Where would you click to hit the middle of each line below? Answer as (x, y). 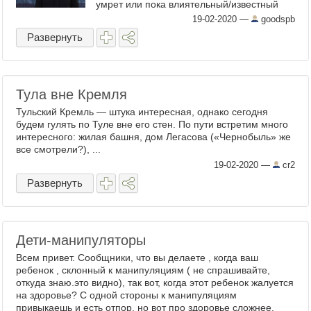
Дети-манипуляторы (81, 240)
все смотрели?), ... (58, 149)
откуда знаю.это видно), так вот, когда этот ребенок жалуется (155, 283)
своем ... (115, 29)
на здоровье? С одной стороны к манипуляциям (126, 295)
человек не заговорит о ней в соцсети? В (189, 17)
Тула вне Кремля (72, 94)
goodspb (277, 19)
